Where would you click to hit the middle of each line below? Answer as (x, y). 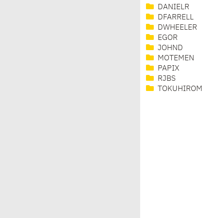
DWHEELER (176, 28)
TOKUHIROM (179, 89)
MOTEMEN (175, 59)
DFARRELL (175, 18)
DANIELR (173, 8)
